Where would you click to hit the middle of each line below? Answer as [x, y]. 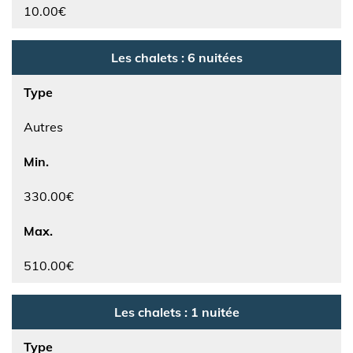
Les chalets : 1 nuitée [176, 312]
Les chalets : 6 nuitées [176, 58]
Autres [43, 127]
